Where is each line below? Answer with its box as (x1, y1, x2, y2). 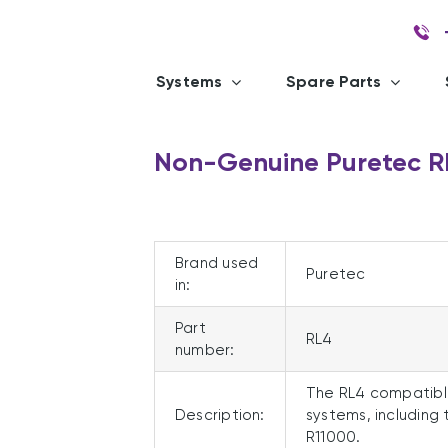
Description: (175, 406, 265, 424)
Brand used (175, 254, 259, 272)
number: (175, 341, 235, 359)
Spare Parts (285, 72, 382, 91)
